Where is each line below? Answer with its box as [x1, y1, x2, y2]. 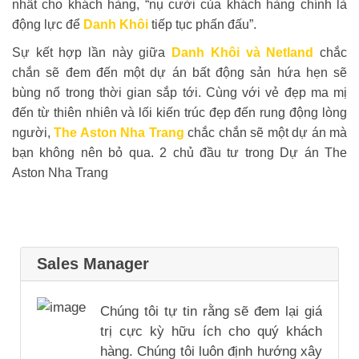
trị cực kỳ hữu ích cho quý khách [100, 324, 322, 340]
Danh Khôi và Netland [165, 45, 314, 59]
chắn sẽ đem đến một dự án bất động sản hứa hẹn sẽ [12, 65, 347, 79]
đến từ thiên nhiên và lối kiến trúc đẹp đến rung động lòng [12, 105, 347, 119]
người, [12, 125, 54, 139]
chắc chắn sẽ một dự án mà [188, 125, 348, 139]
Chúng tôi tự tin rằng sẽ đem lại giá [100, 304, 322, 320]
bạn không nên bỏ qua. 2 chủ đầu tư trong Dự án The [12, 145, 347, 159]
